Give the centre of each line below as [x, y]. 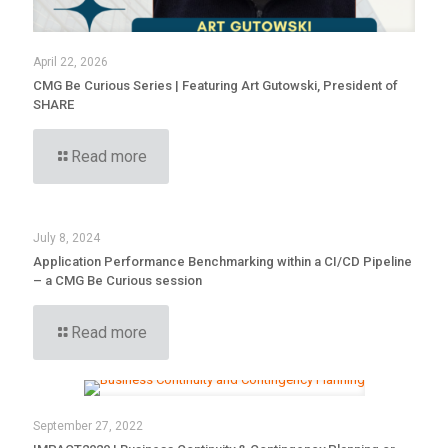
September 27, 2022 [88, 426]
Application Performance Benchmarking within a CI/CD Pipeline [222, 262]
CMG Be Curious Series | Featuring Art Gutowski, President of [215, 86]
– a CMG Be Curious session [117, 281]
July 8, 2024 [66, 238]
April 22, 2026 [70, 62]
